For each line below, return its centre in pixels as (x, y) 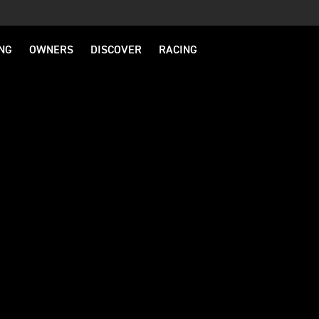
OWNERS (51, 51)
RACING (178, 51)
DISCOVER (116, 51)
